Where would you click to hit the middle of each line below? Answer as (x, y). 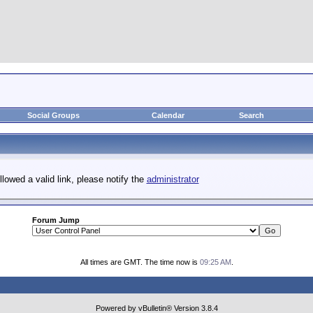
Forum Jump (56, 220)
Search (252, 115)
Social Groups (53, 115)
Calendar (168, 115)
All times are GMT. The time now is (140, 262)
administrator (173, 179)
